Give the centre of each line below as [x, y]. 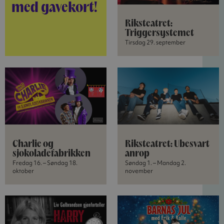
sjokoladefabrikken [51, 154]
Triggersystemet [160, 34]
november [139, 170]
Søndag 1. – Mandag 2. [156, 162]
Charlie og [33, 144]
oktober [23, 170]
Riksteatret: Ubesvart [167, 144]
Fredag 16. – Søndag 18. [45, 162]
